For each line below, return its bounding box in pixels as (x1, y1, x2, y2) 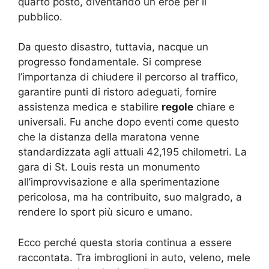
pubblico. (18, 10, 62, 23)
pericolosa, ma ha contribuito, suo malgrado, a (18, 191, 242, 203)
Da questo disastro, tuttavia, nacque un (18, 41, 208, 53)
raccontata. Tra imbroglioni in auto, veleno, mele (18, 251, 250, 264)
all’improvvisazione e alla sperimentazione (18, 176, 220, 188)
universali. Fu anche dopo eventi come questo (18, 116, 239, 128)
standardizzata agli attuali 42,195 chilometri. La (18, 146, 247, 158)
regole (162, 101, 193, 113)
